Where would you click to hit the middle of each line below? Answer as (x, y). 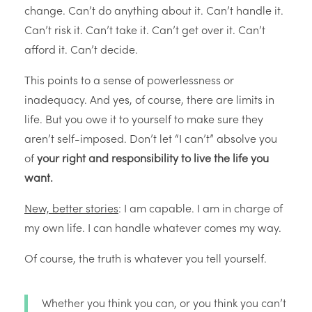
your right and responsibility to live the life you (153, 160)
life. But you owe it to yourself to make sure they (144, 121)
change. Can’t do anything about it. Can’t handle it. (154, 12)
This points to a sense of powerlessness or (129, 82)
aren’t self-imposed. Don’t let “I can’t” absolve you (151, 140)
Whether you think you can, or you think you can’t (164, 305)
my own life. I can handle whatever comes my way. (153, 229)
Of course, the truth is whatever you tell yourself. (146, 260)
